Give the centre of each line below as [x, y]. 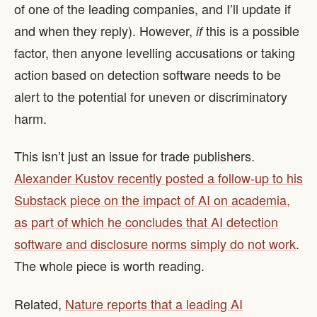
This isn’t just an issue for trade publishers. [134, 156]
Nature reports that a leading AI [154, 303]
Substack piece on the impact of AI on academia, [152, 200]
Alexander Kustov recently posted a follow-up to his [158, 178]
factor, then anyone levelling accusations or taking [155, 52]
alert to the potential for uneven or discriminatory [151, 96]
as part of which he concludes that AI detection [146, 221]
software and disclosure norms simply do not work [155, 243]
